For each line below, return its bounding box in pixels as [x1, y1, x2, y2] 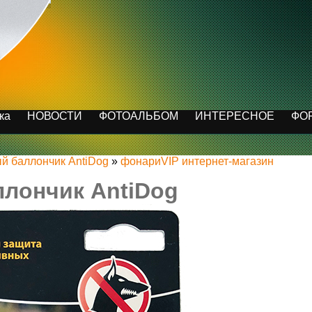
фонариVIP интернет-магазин [120, 155, 274, 167]
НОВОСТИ [27, 110, 82, 122]
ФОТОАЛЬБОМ [99, 110, 178, 122]
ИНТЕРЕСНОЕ [195, 110, 274, 122]
